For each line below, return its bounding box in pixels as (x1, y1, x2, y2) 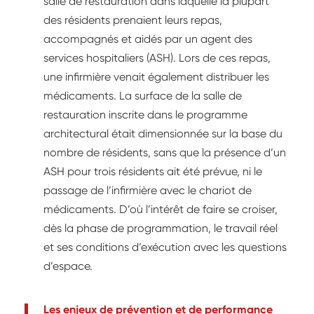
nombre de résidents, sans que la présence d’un (43, 146, 286, 160)
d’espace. (43, 259, 93, 273)
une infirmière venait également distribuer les (43, 70, 269, 84)
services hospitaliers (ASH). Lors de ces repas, (43, 51, 271, 65)
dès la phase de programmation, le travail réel (43, 221, 278, 235)
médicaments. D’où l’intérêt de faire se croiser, (43, 203, 278, 217)
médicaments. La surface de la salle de (43, 89, 242, 103)
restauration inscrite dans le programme (43, 108, 247, 122)
